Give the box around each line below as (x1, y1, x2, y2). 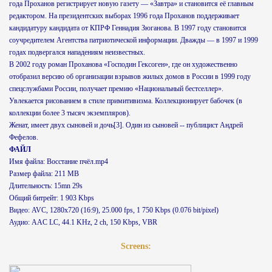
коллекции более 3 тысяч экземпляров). (9, 109, 131, 117)
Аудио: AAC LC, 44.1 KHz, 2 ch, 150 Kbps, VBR (9, 218, 157, 226)
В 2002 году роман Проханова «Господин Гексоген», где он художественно (9, 60, 237, 69)
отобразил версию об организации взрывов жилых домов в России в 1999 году (9, 72, 251, 81)
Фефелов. (9, 133, 38, 141)
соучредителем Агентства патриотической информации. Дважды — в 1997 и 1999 (9, 36, 258, 44)
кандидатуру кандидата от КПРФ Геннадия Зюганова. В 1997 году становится (9, 24, 246, 32)
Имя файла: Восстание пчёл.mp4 (9, 157, 108, 166)
